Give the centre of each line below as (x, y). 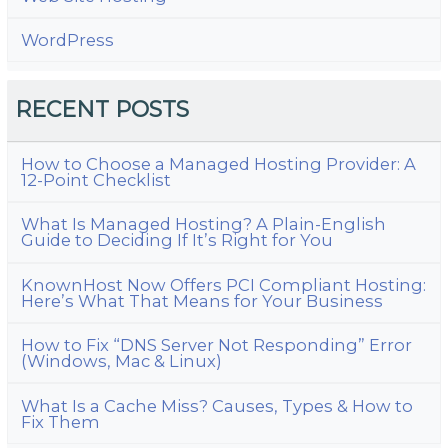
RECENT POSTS (102, 110)
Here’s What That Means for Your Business (201, 300)
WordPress (67, 39)
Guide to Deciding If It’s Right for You (176, 240)
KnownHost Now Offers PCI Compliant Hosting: (223, 284)
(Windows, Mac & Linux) (121, 361)
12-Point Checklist (95, 180)
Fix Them (60, 421)
